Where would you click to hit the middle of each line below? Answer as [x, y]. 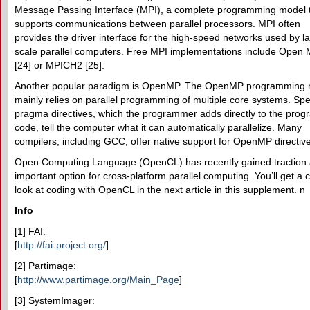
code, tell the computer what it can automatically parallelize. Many [158, 127]
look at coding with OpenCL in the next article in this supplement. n [160, 190]
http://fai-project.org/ [62, 245]
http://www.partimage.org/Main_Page [98, 280]
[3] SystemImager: [56, 300]
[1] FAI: [30, 231]
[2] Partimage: [45, 266]
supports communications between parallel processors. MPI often [157, 24]
